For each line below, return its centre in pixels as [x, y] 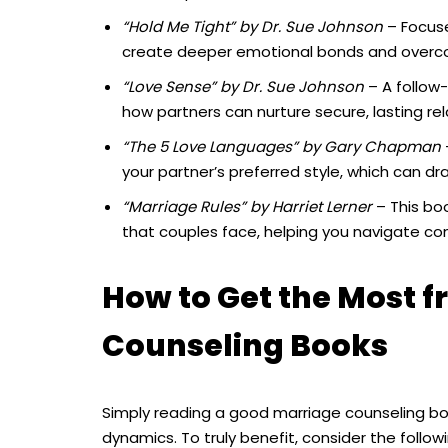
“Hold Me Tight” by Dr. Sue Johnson [252, 27]
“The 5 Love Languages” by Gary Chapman [281, 147]
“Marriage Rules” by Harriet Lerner [247, 207]
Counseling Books [245, 346]
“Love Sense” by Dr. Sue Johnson [243, 87]
